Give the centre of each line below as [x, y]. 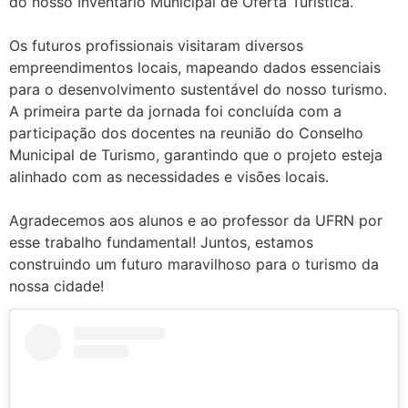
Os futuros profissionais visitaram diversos [156, 46]
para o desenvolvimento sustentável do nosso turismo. [198, 89]
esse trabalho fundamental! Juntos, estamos [161, 242]
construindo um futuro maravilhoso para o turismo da [194, 264]
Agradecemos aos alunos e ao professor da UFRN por [196, 220]
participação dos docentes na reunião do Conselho [186, 133]
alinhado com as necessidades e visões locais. [169, 177]
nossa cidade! [56, 286]
